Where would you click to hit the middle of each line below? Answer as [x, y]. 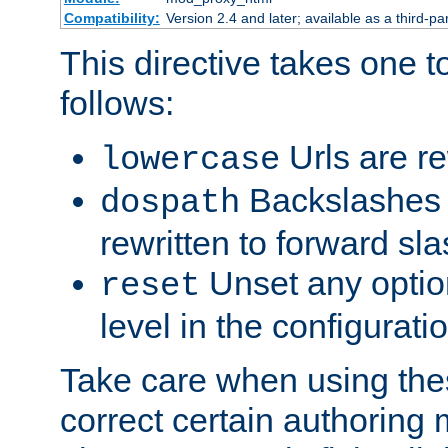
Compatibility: [111, 18]
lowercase [190, 160]
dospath [170, 203]
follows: [117, 103]
